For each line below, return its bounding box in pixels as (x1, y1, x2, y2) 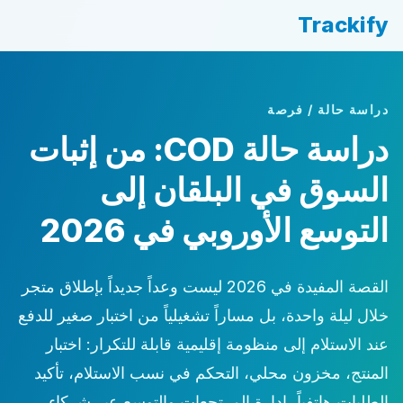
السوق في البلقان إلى (100, 170, 389, 210)
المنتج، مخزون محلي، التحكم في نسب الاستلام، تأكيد (34, 363, 389, 382)
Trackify (298, 12, 389, 38)
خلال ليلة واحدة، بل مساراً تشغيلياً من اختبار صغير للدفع (18, 306, 389, 325)
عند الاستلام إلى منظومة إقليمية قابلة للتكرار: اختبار (46, 335, 389, 354)
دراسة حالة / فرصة (267, 102, 389, 117)
